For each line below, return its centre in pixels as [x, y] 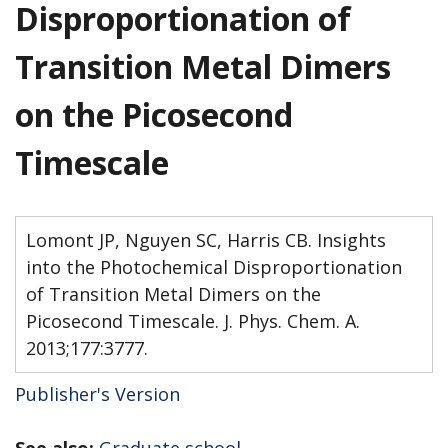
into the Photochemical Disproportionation [214, 266]
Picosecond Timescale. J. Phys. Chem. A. [193, 320]
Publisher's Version [97, 393]
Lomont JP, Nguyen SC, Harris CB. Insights [206, 239]
